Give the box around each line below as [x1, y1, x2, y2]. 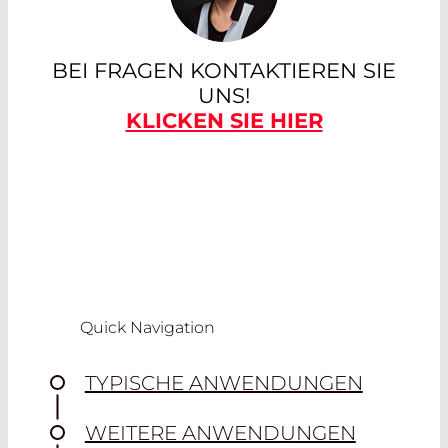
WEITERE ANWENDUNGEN [84, 421, 356, 446]
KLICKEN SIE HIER [125, 108, 323, 134]
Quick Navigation [79, 318, 215, 338]
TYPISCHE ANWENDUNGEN [84, 371, 363, 396]
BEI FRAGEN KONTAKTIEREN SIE [52, 58, 396, 84]
